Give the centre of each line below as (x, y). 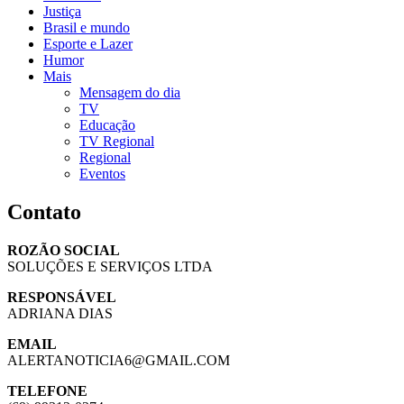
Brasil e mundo (87, 27)
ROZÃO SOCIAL (64, 250)
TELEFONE (47, 390)
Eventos (102, 173)
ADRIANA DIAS (60, 313)
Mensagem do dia (130, 92)
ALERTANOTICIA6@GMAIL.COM (119, 360)
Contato (44, 211)
